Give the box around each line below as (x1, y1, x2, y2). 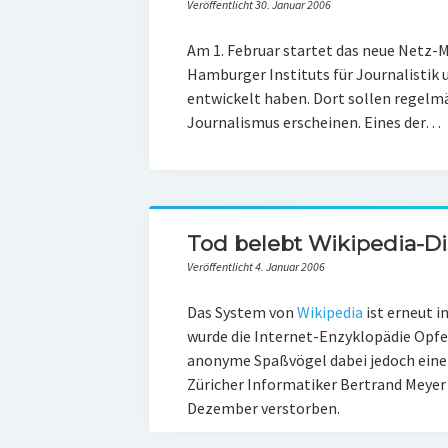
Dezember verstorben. (186, 398, 340, 418)
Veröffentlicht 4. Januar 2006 (186, 259, 325, 274)
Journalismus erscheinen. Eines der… (186, 112, 441, 132)
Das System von (186, 302, 297, 322)
